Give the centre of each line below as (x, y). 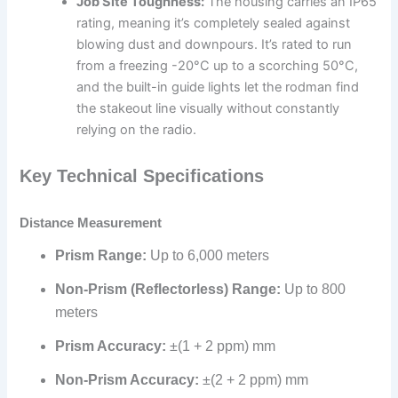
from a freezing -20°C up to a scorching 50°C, (218, 65)
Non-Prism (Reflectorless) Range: (168, 289)
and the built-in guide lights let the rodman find (218, 87)
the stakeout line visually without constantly (208, 108)
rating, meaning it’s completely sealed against (214, 23)
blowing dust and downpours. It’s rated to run (215, 44)
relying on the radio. (137, 129)
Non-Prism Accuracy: (127, 379)
